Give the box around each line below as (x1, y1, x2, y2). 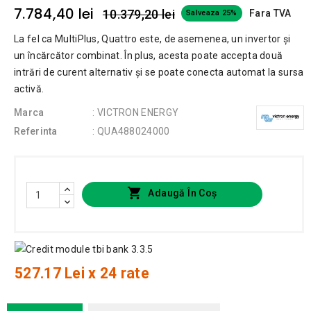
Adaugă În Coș (148, 187, 217, 199)
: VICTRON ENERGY (92, 107, 179, 119)
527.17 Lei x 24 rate (15, 264, 149, 283)
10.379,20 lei (102, 7, 175, 22)
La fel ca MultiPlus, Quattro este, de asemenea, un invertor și (14, 33, 291, 45)
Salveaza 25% (186, 8, 237, 18)
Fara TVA (249, 8, 292, 19)
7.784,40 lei (14, 4, 94, 24)
